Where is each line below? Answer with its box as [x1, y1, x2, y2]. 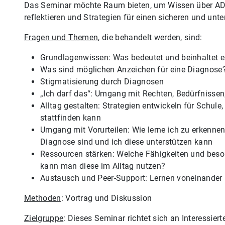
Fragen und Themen [24, 32, 98, 42]
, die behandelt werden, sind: [98, 32, 202, 42]
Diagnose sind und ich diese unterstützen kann [40, 137, 213, 147]
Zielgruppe [24, 213, 64, 223]
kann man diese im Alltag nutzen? [40, 161, 166, 171]
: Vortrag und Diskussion [61, 193, 152, 203]
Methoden [24, 193, 61, 203]
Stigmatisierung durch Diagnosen [40, 76, 164, 86]
